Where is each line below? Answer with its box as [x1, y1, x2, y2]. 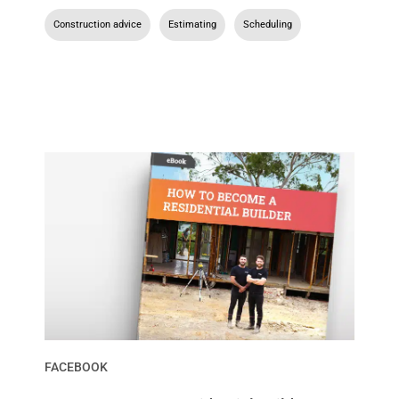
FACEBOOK [45, 360, 108, 375]
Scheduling [243, 19, 292, 31]
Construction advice [53, 19, 142, 31]
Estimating [168, 19, 216, 31]
